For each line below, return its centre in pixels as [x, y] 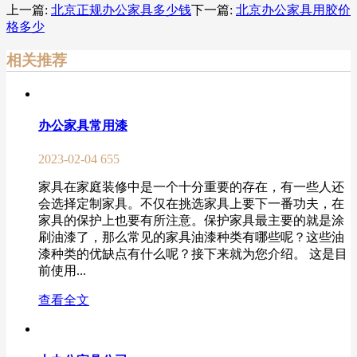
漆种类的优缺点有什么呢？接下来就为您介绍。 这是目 [193, 253]
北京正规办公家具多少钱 [121, 10]
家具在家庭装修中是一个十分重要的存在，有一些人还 [191, 186]
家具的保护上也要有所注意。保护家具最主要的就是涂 [191, 220]
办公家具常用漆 [83, 126]
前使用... [62, 270]
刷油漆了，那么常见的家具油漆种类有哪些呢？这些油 [191, 237]
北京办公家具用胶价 [293, 10]
